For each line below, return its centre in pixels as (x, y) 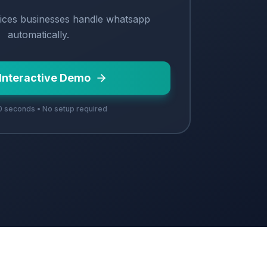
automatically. (38, 34)
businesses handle (62, 19)
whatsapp (128, 19)
